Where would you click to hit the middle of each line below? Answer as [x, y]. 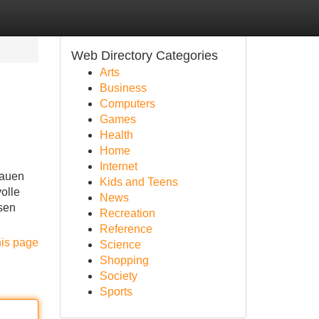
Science [120, 245]
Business [123, 88]
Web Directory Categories [144, 56]
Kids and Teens [138, 182]
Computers [127, 104]
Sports [116, 292]
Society [118, 276]
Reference [126, 229]
